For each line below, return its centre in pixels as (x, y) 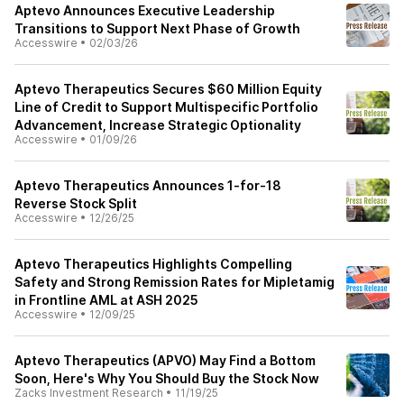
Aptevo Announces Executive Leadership (145, 10)
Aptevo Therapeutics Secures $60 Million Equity (168, 89)
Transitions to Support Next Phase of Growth (157, 28)
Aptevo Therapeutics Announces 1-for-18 (148, 185)
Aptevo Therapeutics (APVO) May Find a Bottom (165, 360)
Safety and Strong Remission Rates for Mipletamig (174, 282)
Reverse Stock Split (76, 203)
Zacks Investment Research (89, 393)
